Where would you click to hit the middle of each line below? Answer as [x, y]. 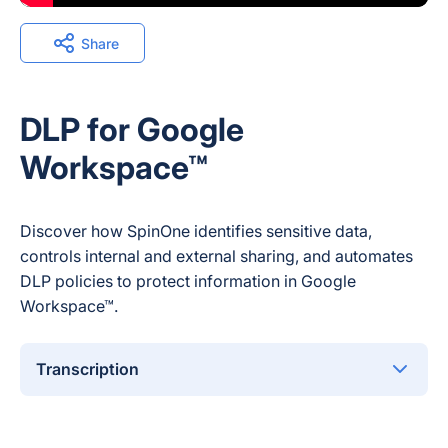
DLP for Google [132, 129]
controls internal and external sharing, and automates [216, 256]
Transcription [87, 369]
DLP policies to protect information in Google [188, 281]
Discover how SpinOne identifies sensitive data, [196, 231]
